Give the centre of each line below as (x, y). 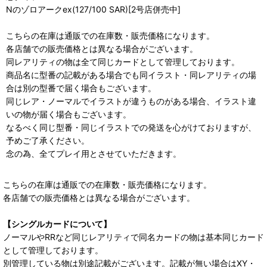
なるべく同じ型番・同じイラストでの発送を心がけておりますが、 (131, 127)
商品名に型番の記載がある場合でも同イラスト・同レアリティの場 (131, 74)
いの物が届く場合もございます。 (69, 114)
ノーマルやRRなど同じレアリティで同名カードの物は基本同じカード (133, 237)
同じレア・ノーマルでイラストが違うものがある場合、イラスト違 (131, 101)
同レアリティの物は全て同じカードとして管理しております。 (123, 61)
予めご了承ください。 (48, 140)
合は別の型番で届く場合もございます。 (81, 88)
